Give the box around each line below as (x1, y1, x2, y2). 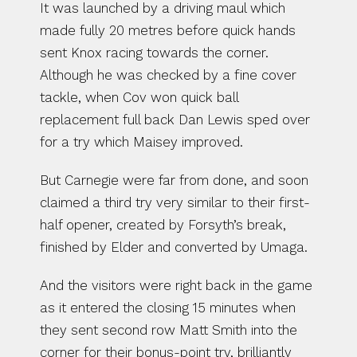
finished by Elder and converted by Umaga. (40, 239, 308, 255)
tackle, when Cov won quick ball (40, 89, 238, 105)
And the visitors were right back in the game (40, 277, 312, 293)
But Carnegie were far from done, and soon (40, 172, 308, 188)
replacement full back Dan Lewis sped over (40, 112, 310, 127)
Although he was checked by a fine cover (40, 67, 296, 83)
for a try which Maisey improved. (40, 134, 243, 150)
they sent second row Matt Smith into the (40, 322, 297, 338)
